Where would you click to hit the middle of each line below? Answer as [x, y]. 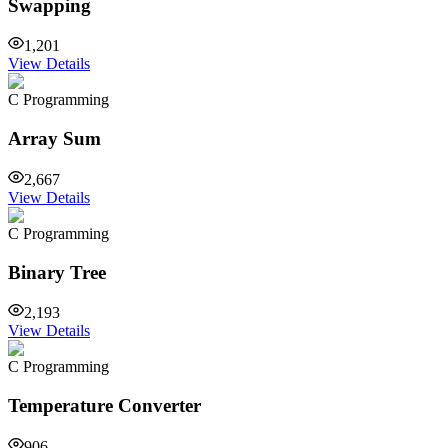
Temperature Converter [104, 405]
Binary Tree [57, 272]
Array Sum [54, 139]
